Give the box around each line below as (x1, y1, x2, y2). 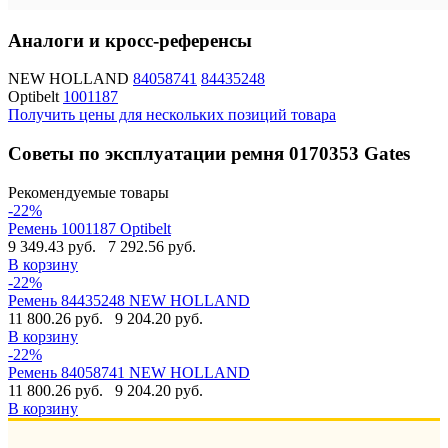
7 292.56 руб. (108, 237, 196, 255)
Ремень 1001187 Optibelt (8, 219, 171, 237)
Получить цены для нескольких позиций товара (8, 106, 336, 124)
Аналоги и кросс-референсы (8, 29, 252, 51)
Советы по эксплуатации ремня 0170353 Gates (8, 143, 410, 165)
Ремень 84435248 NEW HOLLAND (8, 291, 250, 309)
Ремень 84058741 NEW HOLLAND (8, 363, 250, 381)
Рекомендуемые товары (8, 183, 169, 201)
